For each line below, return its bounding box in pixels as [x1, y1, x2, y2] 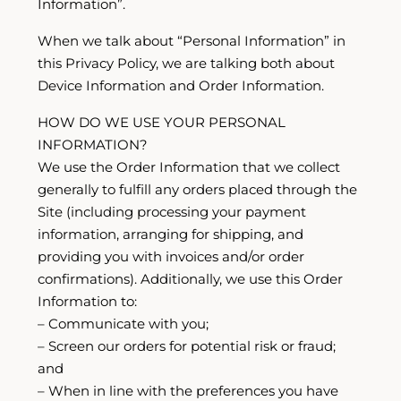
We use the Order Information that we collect [38, 158, 340, 175]
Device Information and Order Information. [38, 77, 324, 94]
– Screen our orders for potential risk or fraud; [38, 337, 336, 354]
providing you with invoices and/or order [38, 248, 304, 265]
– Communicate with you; [38, 315, 209, 332]
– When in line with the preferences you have [38, 382, 338, 399]
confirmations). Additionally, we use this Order [38, 270, 343, 287]
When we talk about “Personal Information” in [38, 32, 346, 49]
